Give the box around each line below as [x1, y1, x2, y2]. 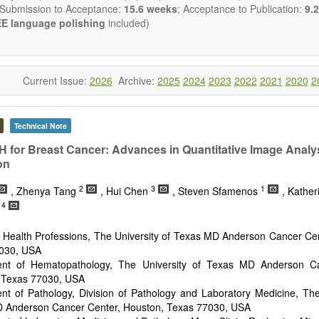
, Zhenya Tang [11, 184, 79, 199]
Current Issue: [22, 73, 90, 88]
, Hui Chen [100, 184, 151, 199]
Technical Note [14, 120, 67, 132]
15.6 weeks [121, 1, 177, 16]
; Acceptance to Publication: [177, 1, 302, 16]
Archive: [112, 73, 157, 88]
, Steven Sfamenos [172, 184, 261, 199]
